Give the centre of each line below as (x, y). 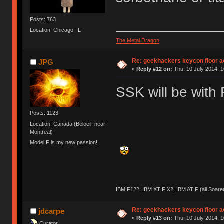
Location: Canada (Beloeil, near (68, 124)
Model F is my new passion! (64, 143)
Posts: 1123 (44, 113)
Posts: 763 (43, 20)
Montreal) (42, 132)
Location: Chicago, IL (56, 30)
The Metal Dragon (137, 41)
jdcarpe (51, 211)
